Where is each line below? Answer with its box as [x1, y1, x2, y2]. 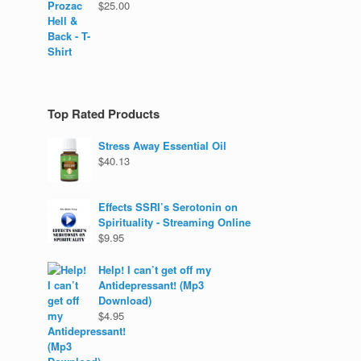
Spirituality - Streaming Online [98, 214, 251, 230]
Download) [98, 293, 152, 308]
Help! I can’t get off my [98, 262, 212, 277]
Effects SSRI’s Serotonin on [98, 199, 239, 214]
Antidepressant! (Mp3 [98, 277, 205, 293]
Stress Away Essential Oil [98, 138, 227, 153]
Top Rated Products [48, 105, 160, 122]
